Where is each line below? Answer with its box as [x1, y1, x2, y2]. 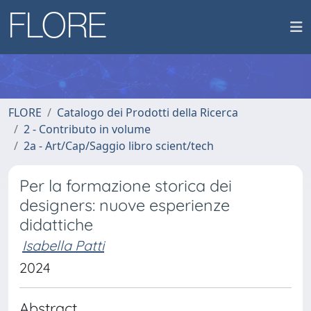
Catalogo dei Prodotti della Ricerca [57, 105, 238, 120]
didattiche [19, 215, 93, 235]
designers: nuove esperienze [19, 195, 230, 215]
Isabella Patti [22, 237, 104, 254]
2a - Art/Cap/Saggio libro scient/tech [24, 138, 214, 153]
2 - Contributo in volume [24, 121, 151, 137]
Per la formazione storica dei [19, 176, 232, 196]
